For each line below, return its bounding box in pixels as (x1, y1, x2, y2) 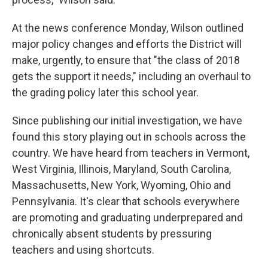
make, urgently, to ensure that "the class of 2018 (12, 54, 240, 66)
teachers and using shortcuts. (12, 243, 154, 256)
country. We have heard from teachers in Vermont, (12, 147, 249, 159)
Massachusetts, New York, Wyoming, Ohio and (12, 179, 231, 191)
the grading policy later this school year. (12, 86, 199, 99)
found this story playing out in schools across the (12, 130, 246, 143)
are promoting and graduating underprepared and (12, 211, 243, 224)
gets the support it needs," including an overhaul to (12, 70, 251, 83)
